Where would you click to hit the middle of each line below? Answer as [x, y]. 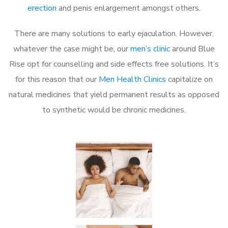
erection [42, 8]
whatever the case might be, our [72, 49]
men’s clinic [150, 49]
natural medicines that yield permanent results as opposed [114, 94]
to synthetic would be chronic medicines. [114, 110]
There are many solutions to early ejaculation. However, [114, 33]
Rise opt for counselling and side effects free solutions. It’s [114, 64]
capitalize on [189, 79]
